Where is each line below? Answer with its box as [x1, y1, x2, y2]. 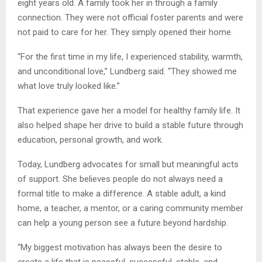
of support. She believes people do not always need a [18, 173, 223, 184]
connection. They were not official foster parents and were [18, 12, 243, 23]
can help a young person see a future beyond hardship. [18, 217, 228, 228]
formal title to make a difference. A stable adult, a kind [18, 188, 226, 199]
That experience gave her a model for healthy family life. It [18, 105, 240, 116]
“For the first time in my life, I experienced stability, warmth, [18, 51, 243, 62]
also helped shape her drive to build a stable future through [18, 119, 243, 130]
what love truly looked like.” [18, 80, 120, 91]
